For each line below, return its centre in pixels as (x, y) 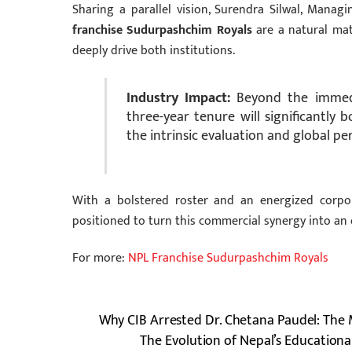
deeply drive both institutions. (154, 51)
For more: (100, 258)
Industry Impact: (178, 98)
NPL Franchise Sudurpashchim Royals (228, 258)
